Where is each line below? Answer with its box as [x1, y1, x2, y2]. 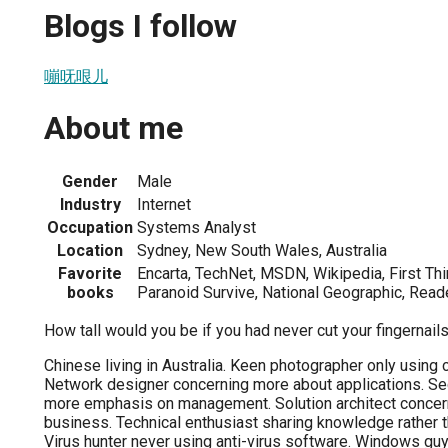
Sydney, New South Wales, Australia [137, 240, 387, 260]
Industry [59, 194, 121, 214]
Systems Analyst [137, 217, 256, 237]
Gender [62, 171, 118, 191]
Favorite [58, 263, 122, 283]
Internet [137, 194, 191, 214]
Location [57, 240, 123, 260]
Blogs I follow [44, 7, 237, 46]
